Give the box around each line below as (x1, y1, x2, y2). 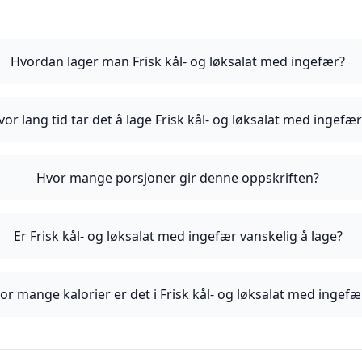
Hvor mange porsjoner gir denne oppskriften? (36, 169, 320, 187)
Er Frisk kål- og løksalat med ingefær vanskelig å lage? (13, 227, 343, 245)
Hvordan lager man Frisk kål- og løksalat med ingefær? (11, 53, 346, 70)
